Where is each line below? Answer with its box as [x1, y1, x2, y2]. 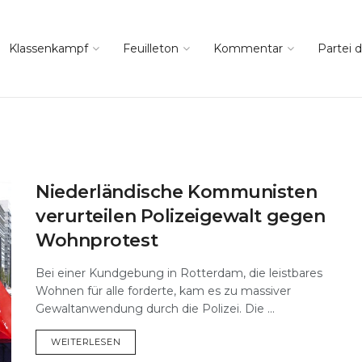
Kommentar [213, 41, 283, 56]
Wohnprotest [36, 229, 158, 251]
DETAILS [120, 335, 160, 347]
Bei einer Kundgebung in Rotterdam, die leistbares [36, 266, 322, 280]
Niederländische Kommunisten [36, 181, 318, 203]
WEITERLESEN [51, 336, 121, 347]
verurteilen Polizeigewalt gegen [36, 205, 326, 227]
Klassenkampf [9, 41, 88, 56]
